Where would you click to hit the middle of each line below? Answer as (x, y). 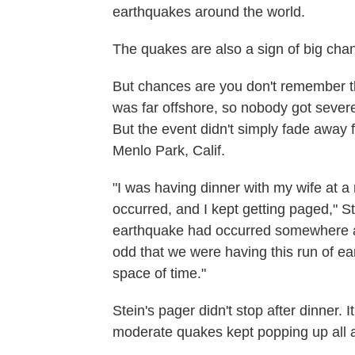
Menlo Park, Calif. (169, 150)
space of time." (159, 273)
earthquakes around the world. (209, 11)
